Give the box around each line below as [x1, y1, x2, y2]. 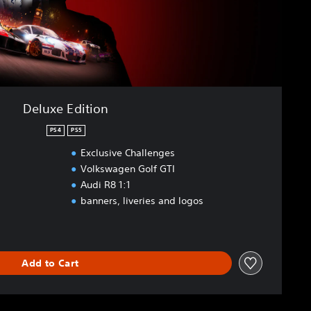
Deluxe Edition [22, 101, 109, 117]
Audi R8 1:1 [80, 178, 131, 192]
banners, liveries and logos [80, 194, 203, 208]
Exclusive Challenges [80, 146, 175, 160]
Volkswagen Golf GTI [80, 162, 175, 176]
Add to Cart [22, 256, 79, 269]
